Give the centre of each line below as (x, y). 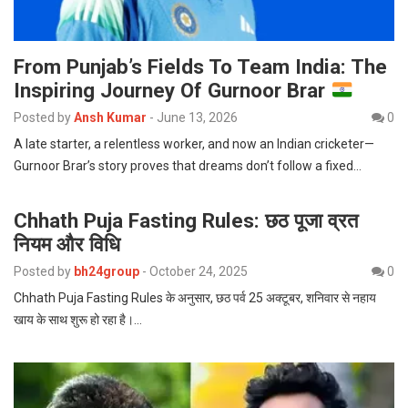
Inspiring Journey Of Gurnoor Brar (172, 91)
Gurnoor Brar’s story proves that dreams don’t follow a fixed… (188, 166)
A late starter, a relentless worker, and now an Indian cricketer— (194, 144)
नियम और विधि (67, 245)
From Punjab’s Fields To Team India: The (200, 67)
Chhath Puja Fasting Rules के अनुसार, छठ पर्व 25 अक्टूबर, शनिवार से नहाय (195, 298)
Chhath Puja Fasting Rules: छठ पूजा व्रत (186, 221)
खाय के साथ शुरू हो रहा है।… (78, 320)
